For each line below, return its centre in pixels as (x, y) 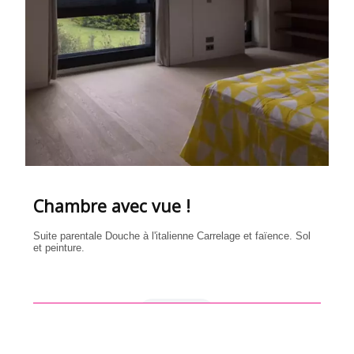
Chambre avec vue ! (112, 205)
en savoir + (177, 313)
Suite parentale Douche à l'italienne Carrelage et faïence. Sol (172, 235)
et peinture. (61, 247)
